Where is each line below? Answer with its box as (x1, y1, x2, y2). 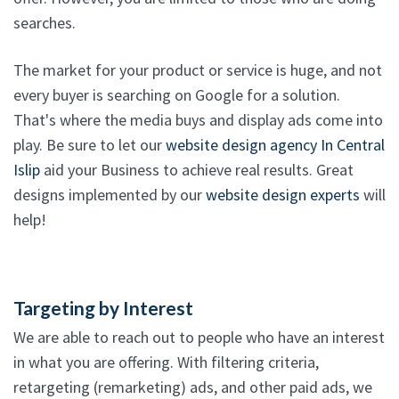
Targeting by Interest (13, 297, 193, 320)
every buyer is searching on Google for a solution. (13, 85, 340, 106)
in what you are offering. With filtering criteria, (13, 352, 319, 373)
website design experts (206, 184, 360, 206)
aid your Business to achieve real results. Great (40, 159, 354, 181)
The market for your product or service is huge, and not (13, 60, 382, 81)
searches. (13, 12, 76, 34)
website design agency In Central (166, 134, 385, 156)
